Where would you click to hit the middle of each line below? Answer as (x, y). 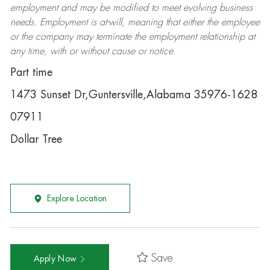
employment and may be (61, 8)
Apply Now (56, 258)
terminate (113, 37)
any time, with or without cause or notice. (93, 51)
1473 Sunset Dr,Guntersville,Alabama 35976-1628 (133, 95)
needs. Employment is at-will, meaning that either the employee (135, 22)
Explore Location (77, 198)
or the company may (53, 37)
